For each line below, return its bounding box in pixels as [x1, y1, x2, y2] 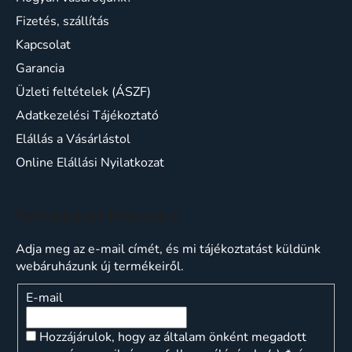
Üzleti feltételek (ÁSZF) [16, 83, 151, 101]
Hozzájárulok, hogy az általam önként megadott [39, 328, 306, 346]
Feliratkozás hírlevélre [16, 205, 178, 227]
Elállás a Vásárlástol [16, 130, 130, 148]
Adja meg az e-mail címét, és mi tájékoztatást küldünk [16, 240, 321, 258]
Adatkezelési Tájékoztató [16, 107, 159, 125]
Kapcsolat [16, 36, 71, 54]
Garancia [16, 60, 64, 78]
